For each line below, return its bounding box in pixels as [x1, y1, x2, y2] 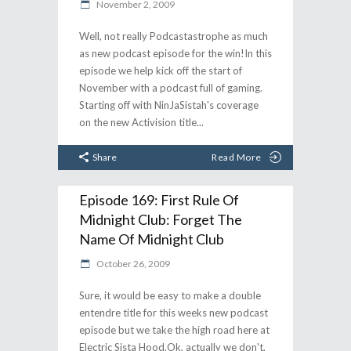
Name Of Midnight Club [79, 230, 224, 248]
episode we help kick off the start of [79, 64, 242, 77]
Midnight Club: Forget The [79, 210, 242, 228]
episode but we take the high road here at [79, 323, 270, 336]
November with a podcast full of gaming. [79, 81, 262, 94]
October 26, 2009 [95, 257, 170, 270]
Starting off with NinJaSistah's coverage [79, 99, 259, 111]
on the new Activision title [79, 116, 197, 128]
